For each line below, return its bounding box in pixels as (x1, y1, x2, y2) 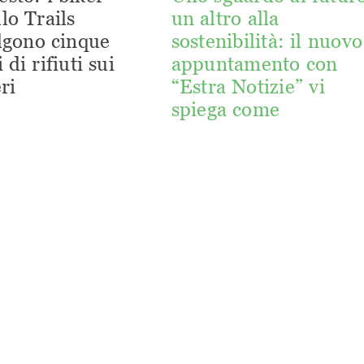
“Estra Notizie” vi (171, 76, 325, 98)
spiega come (171, 98, 280, 121)
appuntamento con (171, 53, 338, 76)
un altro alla (171, 7, 279, 30)
